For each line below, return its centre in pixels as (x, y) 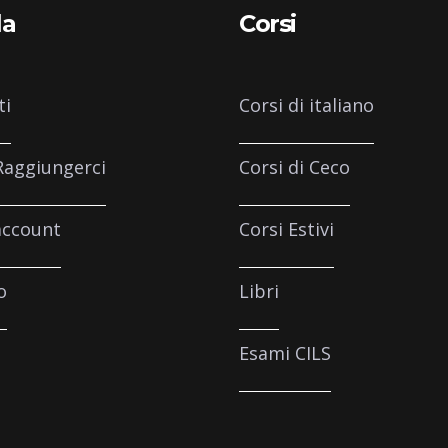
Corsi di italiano (306, 104)
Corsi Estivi (286, 228)
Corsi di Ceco (294, 166)
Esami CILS (285, 352)
